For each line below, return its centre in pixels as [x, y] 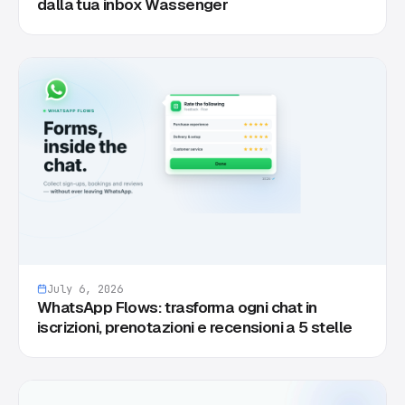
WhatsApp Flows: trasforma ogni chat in [177, 307]
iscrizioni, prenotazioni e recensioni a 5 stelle [195, 327]
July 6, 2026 [85, 289]
